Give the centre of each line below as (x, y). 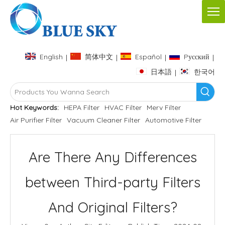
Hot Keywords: (34, 107)
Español (148, 57)
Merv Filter (164, 107)
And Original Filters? (113, 207)
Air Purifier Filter (36, 120)
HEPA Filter (82, 107)
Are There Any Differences (113, 157)
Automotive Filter (173, 120)
